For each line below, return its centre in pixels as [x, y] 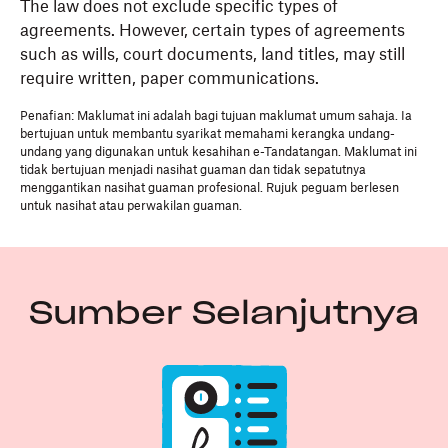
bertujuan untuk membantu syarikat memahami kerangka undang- [207, 134]
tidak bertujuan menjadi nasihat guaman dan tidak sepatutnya [193, 170]
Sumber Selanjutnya [224, 314]
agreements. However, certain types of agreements [212, 31]
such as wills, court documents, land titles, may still [212, 55]
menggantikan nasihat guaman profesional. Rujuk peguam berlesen [209, 188]
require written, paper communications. [169, 79]
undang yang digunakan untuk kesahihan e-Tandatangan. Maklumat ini [218, 152]
